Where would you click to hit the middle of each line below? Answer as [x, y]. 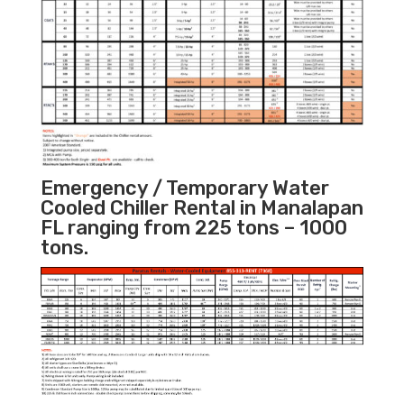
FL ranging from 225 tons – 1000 [193, 228]
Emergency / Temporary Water [184, 188]
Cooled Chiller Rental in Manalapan [202, 208]
